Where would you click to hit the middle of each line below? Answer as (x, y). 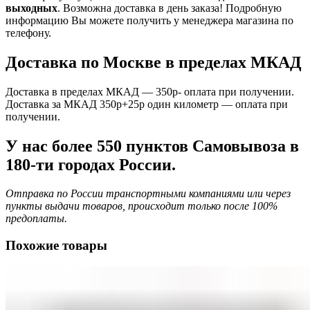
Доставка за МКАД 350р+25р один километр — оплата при (147, 104)
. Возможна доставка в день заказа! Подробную (170, 8)
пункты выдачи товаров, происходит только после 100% (142, 206)
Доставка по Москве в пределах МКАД (154, 62)
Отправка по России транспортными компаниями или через (148, 194)
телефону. (31, 33)
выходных (31, 8)
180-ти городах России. (91, 164)
